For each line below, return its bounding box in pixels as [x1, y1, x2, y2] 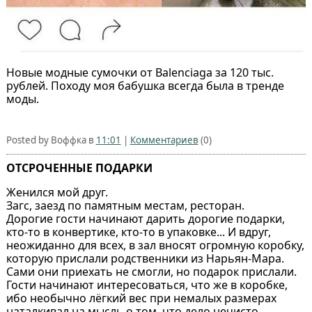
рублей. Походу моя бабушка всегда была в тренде [6, 77, 284, 93]
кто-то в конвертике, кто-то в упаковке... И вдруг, [6, 224, 271, 240]
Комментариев [130, 133, 198, 146]
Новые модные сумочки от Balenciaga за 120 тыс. [6, 64, 274, 80]
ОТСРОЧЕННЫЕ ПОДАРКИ [6, 159, 153, 175]
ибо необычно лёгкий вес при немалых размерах [6, 290, 276, 306]
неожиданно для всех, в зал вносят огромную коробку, [6, 237, 304, 253]
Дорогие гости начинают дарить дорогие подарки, [6, 210, 285, 226]
